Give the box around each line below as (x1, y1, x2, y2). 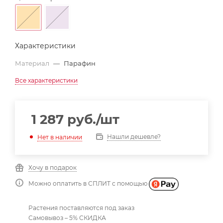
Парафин (64, 59, 96, 67)
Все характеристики (15, 77, 78, 84)
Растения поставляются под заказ (28, 204, 134, 212)
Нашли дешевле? (107, 133, 161, 140)
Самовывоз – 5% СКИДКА (28, 214, 106, 222)
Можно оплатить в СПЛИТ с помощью (28, 180, 149, 188)
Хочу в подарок (28, 164, 77, 171)
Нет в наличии (37, 133, 82, 141)
